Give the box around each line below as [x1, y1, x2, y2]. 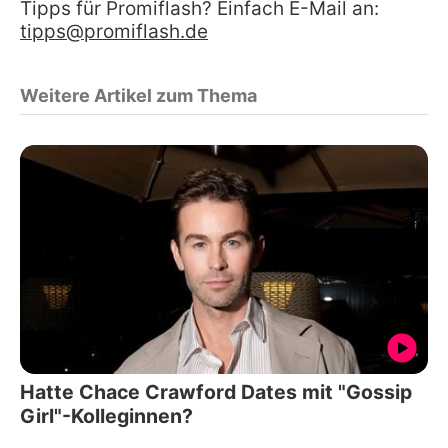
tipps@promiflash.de [20, 19, 208, 43]
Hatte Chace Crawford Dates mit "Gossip [20, 380, 412, 405]
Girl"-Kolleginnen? [20, 404, 193, 429]
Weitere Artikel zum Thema [20, 84, 257, 106]
